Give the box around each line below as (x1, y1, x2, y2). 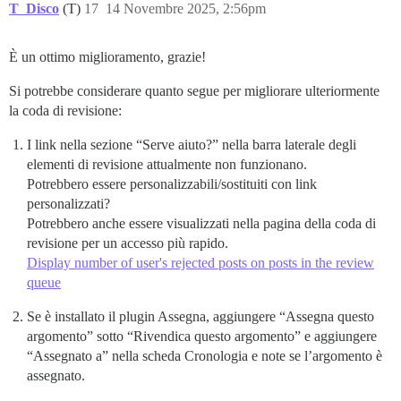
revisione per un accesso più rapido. (27, 235, 228, 252)
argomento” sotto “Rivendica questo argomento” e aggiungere (27, 328, 377, 345)
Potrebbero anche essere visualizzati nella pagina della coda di (27, 216, 376, 232)
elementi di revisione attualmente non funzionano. (27, 157, 307, 173)
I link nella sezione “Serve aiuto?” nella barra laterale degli (27, 137, 356, 153)
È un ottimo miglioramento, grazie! (9, 49, 206, 65)
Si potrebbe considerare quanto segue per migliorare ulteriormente (9, 83, 380, 99)
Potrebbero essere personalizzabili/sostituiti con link (27, 176, 317, 192)
